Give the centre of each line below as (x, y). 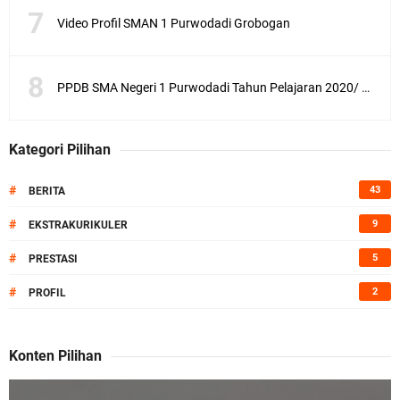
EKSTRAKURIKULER (78, 225)
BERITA (47, 192)
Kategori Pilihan (60, 150)
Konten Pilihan (55, 356)
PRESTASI (53, 259)
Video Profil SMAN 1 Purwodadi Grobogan (174, 24)
